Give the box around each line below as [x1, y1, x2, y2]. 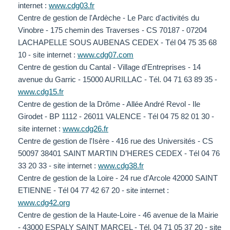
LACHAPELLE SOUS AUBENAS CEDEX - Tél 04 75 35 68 [18, 38, 217, 47]
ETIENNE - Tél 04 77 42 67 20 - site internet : [18, 186, 169, 195]
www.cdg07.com [78, 50, 133, 60]
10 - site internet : [18, 50, 78, 60]
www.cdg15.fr [18, 87, 64, 97]
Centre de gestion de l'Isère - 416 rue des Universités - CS [18, 137, 213, 146]
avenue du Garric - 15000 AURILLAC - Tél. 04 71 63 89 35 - [18, 75, 217, 84]
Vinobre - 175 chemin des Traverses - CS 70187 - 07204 [18, 26, 207, 35]
